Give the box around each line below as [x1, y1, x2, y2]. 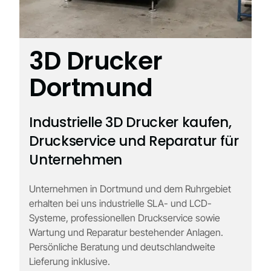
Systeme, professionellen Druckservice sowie [29, 212, 221, 224]
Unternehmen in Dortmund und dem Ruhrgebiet [29, 183, 232, 195]
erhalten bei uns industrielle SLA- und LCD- [29, 197, 212, 210]
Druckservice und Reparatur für [29, 131, 239, 151]
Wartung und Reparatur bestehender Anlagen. [29, 226, 224, 239]
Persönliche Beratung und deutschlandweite [29, 241, 216, 253]
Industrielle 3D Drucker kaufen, [29, 113, 232, 132]
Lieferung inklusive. [29, 255, 111, 268]
